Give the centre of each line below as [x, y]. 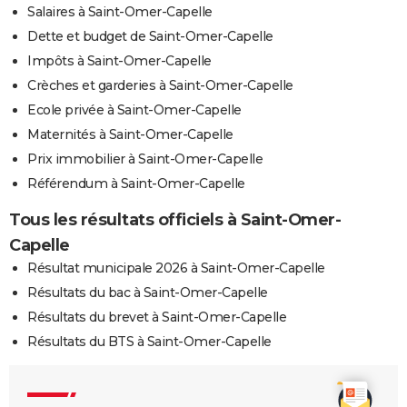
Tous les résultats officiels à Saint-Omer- [175, 219]
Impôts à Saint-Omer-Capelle [119, 60]
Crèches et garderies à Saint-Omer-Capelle [160, 85]
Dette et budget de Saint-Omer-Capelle [150, 36]
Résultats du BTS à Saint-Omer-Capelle [149, 341]
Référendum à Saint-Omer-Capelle [136, 183]
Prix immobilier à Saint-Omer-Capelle [145, 159]
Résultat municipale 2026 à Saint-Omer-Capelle [176, 268]
